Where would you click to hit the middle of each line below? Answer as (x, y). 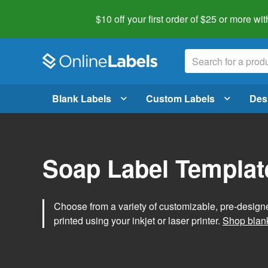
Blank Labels (82, 98)
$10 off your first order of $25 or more (173, 19)
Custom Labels (180, 98)
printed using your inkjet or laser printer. (138, 220)
